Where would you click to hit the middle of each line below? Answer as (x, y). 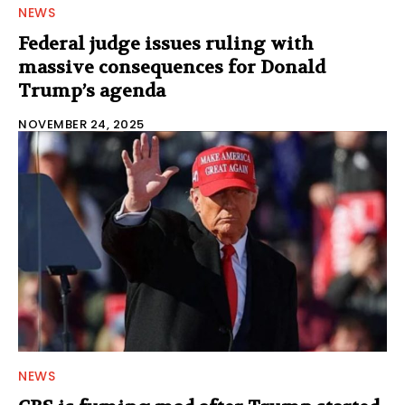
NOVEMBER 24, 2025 (81, 124)
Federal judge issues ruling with (166, 43)
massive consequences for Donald (172, 67)
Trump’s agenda (92, 90)
